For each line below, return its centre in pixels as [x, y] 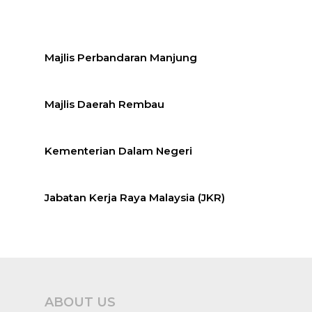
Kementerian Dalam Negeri [119, 151]
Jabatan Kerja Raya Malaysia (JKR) [135, 198]
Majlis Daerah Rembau [105, 104]
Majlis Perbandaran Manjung [121, 58]
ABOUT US [80, 302]
